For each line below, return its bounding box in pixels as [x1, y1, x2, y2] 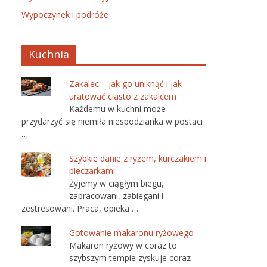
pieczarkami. [69, 165, 117, 176]
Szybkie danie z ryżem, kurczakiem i [69, 153, 206, 164]
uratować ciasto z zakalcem [69, 91, 176, 102]
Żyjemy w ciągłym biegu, [69, 178, 164, 189]
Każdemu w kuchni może [69, 103, 166, 114]
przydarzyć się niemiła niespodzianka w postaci [21, 116, 203, 127]
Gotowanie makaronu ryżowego [69, 227, 194, 238]
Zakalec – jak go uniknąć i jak [69, 78, 182, 89]
